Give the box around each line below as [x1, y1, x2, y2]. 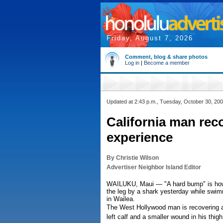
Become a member [144, 60, 190, 66]
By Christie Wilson [107, 154, 159, 161]
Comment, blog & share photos [125, 54, 208, 60]
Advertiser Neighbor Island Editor [107, 164, 201, 171]
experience [107, 130, 173, 145]
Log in [125, 60, 139, 66]
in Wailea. [107, 195, 135, 203]
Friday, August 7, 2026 [107, 34, 193, 42]
